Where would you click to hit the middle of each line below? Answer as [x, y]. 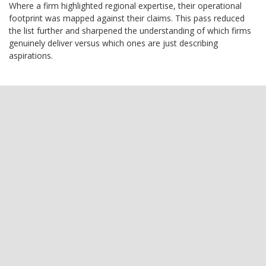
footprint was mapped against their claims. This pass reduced [127, 18]
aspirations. [31, 56]
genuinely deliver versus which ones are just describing [113, 43]
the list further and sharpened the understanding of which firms [130, 31]
